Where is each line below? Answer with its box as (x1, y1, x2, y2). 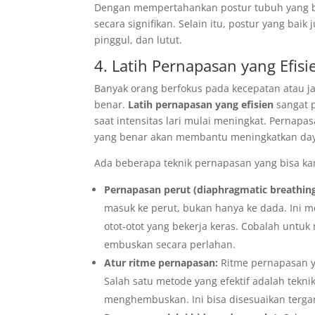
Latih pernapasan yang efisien (128, 98, 274, 112)
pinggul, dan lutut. (94, 33, 183, 47)
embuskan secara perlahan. (104, 238, 236, 252)
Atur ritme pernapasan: (104, 256, 219, 270)
